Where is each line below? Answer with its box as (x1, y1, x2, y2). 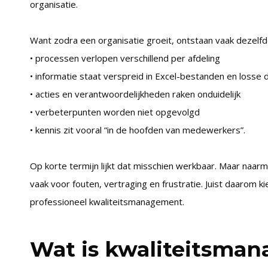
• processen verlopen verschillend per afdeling (29, 52, 220, 64)
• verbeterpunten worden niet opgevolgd (29, 106, 200, 118)
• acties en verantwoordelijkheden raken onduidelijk (29, 88, 240, 100)
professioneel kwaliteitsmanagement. (29, 196, 184, 208)
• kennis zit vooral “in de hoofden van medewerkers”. (29, 124, 245, 136)
